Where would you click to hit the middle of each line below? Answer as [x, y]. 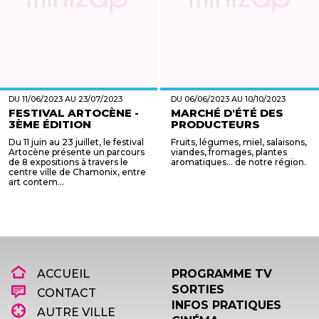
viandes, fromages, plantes [229, 152]
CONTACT [65, 293]
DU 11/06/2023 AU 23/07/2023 [66, 99]
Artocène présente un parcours [77, 152]
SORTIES [198, 289]
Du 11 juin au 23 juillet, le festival [76, 142]
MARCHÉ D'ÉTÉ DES [227, 113]
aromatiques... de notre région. [239, 162]
